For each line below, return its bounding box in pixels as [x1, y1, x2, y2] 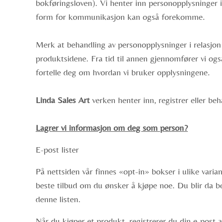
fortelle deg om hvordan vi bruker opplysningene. [36, 67, 210, 77]
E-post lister [36, 144, 79, 155]
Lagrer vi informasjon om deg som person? [36, 122, 188, 133]
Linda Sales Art [36, 95, 92, 105]
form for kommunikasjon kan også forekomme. [36, 11, 208, 22]
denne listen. [36, 194, 81, 204]
